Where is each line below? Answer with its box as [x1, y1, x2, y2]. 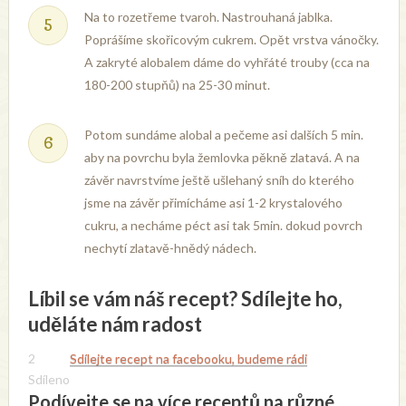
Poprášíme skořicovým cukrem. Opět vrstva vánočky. [84, 32, 380, 48]
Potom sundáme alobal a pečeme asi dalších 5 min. [84, 127, 364, 143]
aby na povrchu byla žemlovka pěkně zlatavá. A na [84, 150, 361, 166]
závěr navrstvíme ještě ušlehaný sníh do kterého [84, 172, 355, 188]
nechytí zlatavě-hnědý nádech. [84, 240, 257, 256]
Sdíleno [28, 372, 71, 388]
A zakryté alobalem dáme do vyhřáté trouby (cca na [84, 54, 371, 71]
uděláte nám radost [28, 312, 203, 337]
